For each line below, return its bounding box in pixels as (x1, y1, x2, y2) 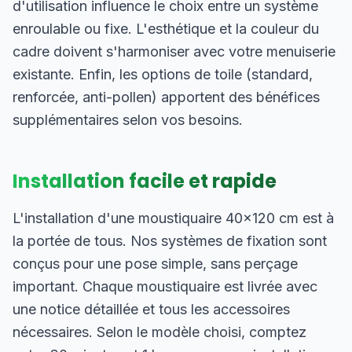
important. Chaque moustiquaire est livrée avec (13, 278, 317, 295)
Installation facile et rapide (13, 168, 277, 194)
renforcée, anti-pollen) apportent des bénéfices (13, 89, 320, 105)
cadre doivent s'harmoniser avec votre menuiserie (13, 43, 335, 60)
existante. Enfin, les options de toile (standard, (13, 66, 313, 82)
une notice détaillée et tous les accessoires (13, 301, 290, 317)
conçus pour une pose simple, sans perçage (13, 255, 298, 272)
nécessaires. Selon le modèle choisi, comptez (13, 324, 306, 340)
